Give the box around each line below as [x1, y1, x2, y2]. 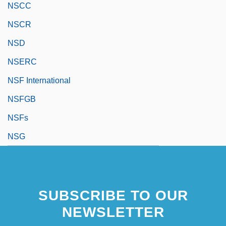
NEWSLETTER [62, 204, 164, 220]
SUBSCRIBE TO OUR [38, 187, 188, 203]
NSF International [8, 76, 71, 85]
